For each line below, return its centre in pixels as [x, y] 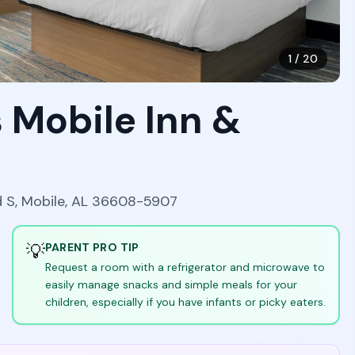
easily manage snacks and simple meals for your [171, 284]
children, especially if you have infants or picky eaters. [185, 302]
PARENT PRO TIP [92, 247]
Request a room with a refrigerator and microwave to [185, 267]
